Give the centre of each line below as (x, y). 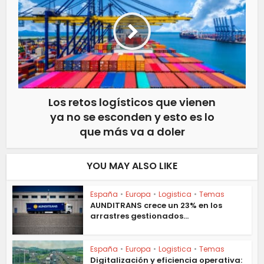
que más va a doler (132, 132)
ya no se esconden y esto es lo (132, 117)
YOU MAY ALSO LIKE (132, 166)
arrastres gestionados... (140, 216)
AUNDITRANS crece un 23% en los (156, 206)
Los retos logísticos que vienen (132, 103)
